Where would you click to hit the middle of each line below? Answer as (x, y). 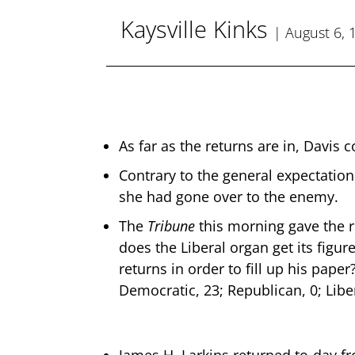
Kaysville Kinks (195, 29)
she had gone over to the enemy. (229, 196)
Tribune (172, 225)
